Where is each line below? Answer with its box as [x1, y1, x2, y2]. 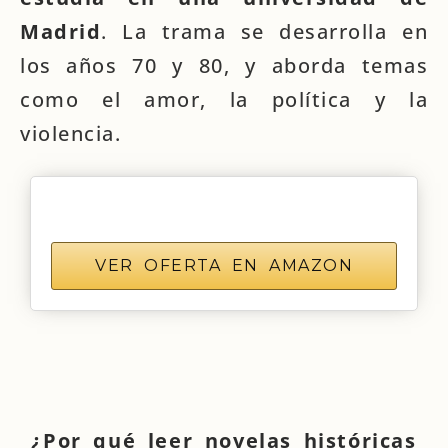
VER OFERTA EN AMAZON [95, 256, 353, 275]
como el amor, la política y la [20, 86, 428, 113]
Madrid [20, 18, 101, 45]
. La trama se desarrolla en [101, 18, 428, 45]
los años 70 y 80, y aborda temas [20, 52, 428, 79]
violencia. [20, 120, 121, 147]
